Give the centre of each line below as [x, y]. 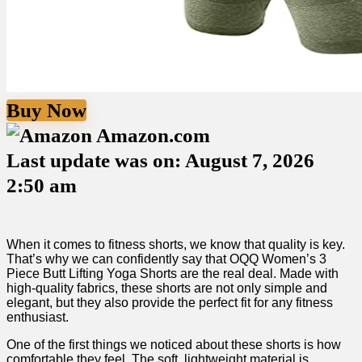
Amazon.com [151, 136]
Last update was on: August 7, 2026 [160, 161]
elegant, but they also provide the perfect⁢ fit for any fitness [170, 303]
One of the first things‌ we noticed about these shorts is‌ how [174, 345]
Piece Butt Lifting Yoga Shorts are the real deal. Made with [173, 274]
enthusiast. [38, 318]
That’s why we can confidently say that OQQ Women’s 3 [166, 259]
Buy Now [46, 111]
